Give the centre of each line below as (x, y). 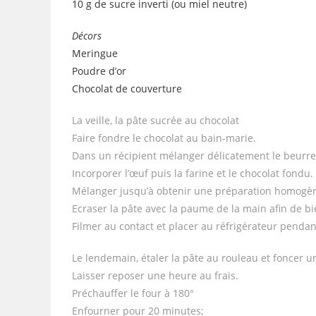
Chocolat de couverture (127, 88)
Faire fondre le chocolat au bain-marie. (164, 138)
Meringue (95, 53)
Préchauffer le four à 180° (133, 293)
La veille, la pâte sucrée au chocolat (156, 120)
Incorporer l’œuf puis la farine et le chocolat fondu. (193, 173)
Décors (87, 35)
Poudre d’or (99, 71)
